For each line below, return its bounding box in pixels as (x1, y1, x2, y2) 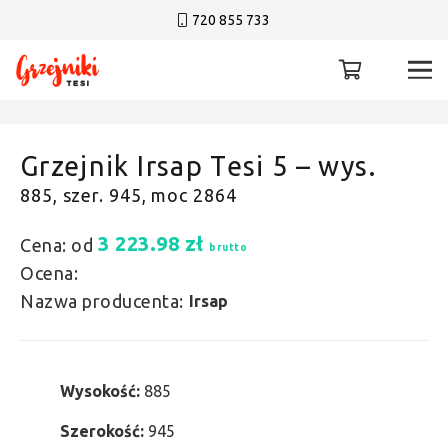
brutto (209, 241, 247, 253)
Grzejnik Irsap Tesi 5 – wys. (20, 151, 378, 181)
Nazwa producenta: (20, 291, 184, 311)
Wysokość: (60, 382, 144, 400)
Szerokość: (60, 422, 148, 440)
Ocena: (20, 263, 78, 283)
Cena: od (20, 235, 93, 255)
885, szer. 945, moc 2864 (20, 185, 237, 205)
